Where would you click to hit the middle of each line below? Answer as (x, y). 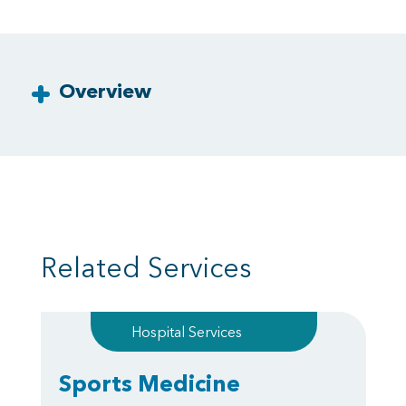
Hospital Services (186, 332)
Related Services (146, 268)
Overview (105, 91)
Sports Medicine (150, 384)
